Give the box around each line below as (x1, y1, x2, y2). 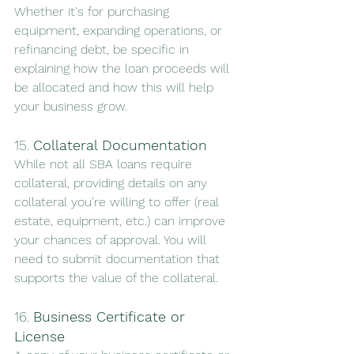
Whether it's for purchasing (14, 4, 173, 20)
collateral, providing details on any (14, 175, 211, 191)
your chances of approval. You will (14, 232, 210, 248)
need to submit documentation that (14, 251, 224, 267)
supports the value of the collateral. (14, 270, 218, 286)
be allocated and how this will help (14, 80, 217, 96)
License (14, 328, 65, 345)
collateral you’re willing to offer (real (14, 194, 223, 210)
